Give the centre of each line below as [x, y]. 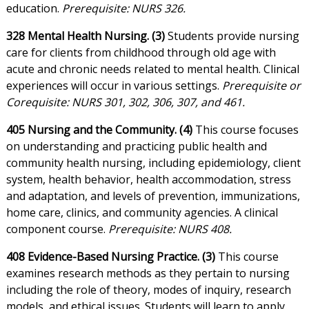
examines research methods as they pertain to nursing [148, 273]
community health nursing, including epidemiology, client [153, 163]
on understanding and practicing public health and [136, 147]
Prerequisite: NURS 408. [170, 229]
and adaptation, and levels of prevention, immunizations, [153, 196]
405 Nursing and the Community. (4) [99, 130]
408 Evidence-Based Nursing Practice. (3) [110, 257]
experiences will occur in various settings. [114, 86]
